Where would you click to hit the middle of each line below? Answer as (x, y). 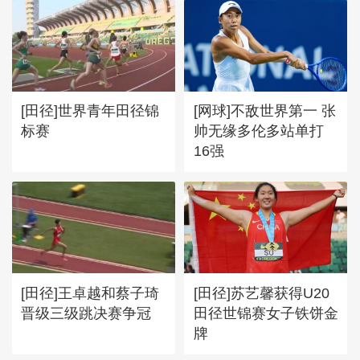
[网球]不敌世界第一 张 (264, 110)
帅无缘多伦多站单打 (258, 130)
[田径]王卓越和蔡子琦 (90, 292)
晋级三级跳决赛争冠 (86, 313)
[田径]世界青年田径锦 (90, 110)
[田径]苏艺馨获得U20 (261, 292)
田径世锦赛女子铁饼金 (266, 313)
